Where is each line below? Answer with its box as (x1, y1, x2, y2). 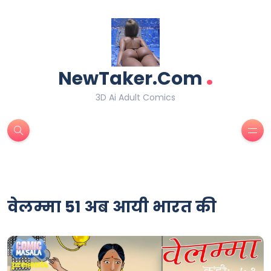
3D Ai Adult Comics (96, 91, 175, 103)
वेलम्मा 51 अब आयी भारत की (7, 196, 217, 218)
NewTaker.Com (57, 66, 203, 91)
